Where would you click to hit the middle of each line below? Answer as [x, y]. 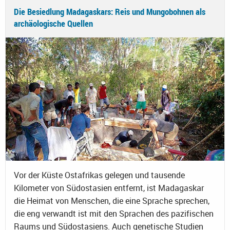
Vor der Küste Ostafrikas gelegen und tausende [99, 175]
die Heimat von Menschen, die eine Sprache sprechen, [112, 201]
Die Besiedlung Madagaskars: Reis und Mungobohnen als [110, 12]
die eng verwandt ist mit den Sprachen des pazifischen [114, 214]
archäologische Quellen [53, 24]
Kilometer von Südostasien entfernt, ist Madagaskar [109, 188]
